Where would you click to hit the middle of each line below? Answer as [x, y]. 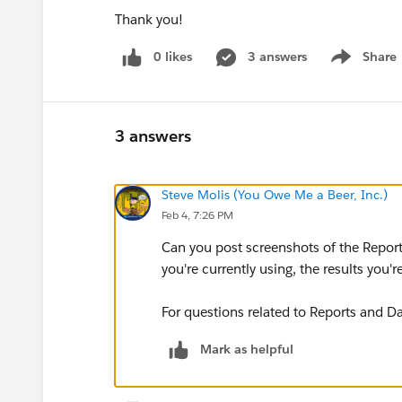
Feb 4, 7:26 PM [197, 214]
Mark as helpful [247, 349]
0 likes [173, 57]
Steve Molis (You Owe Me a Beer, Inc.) [275, 194]
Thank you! [153, 19]
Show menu [361, 66]
